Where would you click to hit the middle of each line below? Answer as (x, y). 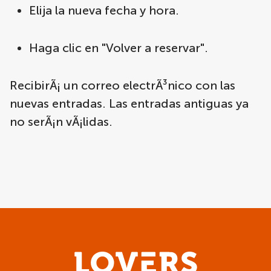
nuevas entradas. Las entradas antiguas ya (129, 103)
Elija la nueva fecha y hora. (104, 10)
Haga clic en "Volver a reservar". (119, 48)
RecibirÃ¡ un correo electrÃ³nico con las (122, 85)
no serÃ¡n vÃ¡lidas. (61, 122)
